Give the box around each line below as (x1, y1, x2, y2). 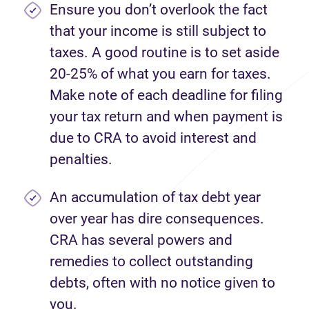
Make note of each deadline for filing (50, 87, 283, 103)
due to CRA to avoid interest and (50, 130, 257, 146)
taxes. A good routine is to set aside (50, 44, 279, 61)
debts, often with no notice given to (50, 275, 275, 291)
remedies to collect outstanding (50, 253, 253, 270)
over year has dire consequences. (50, 210, 264, 227)
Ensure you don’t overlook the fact (50, 1, 268, 18)
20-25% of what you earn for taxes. (50, 66, 271, 82)
